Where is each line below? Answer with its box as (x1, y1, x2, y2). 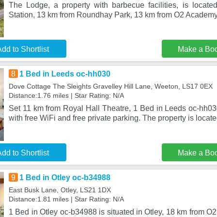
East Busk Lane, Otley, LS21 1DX (8, 186, 111, 194)
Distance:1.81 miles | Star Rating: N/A (8, 195, 124, 203)
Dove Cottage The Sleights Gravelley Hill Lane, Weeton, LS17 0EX (8, 82, 213, 90)
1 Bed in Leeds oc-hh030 (19, 70, 110, 78)
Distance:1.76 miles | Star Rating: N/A (8, 92, 124, 99)
